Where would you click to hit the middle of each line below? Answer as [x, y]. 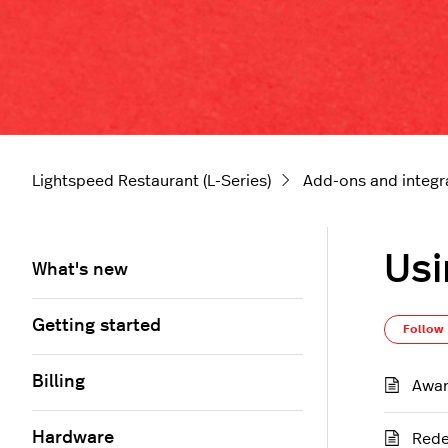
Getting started [96, 326]
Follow [423, 329]
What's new [80, 270]
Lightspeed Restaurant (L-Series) [151, 181]
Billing [58, 382]
